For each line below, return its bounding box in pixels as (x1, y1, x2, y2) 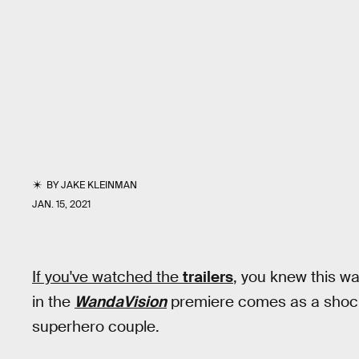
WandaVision (75, 292, 167, 312)
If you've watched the (32, 267, 183, 287)
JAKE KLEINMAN (61, 179, 138, 192)
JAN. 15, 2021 (32, 198, 91, 211)
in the (32, 292, 75, 312)
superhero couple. (32, 317, 159, 337)
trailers (183, 267, 233, 287)
